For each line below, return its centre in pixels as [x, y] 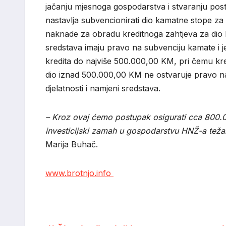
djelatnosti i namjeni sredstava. [103, 89]
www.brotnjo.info [79, 173]
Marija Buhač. [72, 145]
